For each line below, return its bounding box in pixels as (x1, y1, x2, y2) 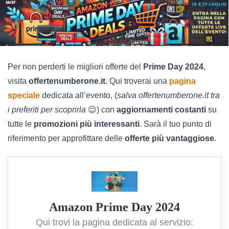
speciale (8, 91, 40, 100)
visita (8, 77, 29, 86)
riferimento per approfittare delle (8, 134, 125, 143)
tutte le (8, 120, 34, 129)
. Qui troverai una (105, 77, 169, 86)
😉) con (86, 105, 117, 114)
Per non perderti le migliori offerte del (8, 62, 143, 72)
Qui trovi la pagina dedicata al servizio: (36, 217, 193, 227)
